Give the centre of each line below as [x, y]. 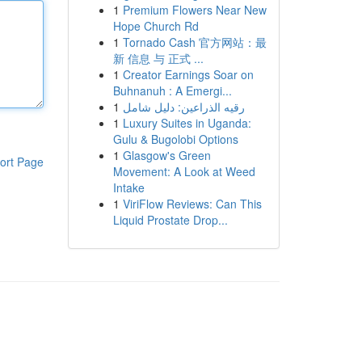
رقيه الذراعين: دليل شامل [183, 107]
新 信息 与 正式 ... [158, 58]
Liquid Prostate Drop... [170, 220]
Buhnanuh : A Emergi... [172, 90]
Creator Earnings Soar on [188, 74]
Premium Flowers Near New [194, 10]
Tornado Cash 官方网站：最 [194, 42]
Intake [128, 187]
